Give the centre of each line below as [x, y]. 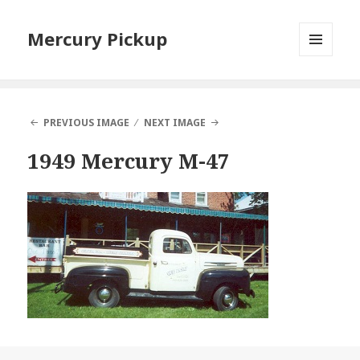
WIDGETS [323, 90]
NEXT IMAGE [175, 123]
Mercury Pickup [98, 39]
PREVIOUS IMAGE [86, 123]
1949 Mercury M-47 [129, 161]
